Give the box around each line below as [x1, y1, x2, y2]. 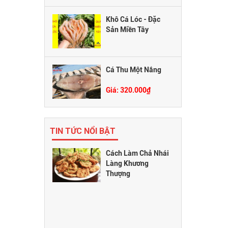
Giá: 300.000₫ [106, 45, 151, 54]
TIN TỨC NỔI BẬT [50, 126, 116, 136]
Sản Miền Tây [106, 25, 149, 34]
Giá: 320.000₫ [106, 85, 151, 94]
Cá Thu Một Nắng [106, 65, 162, 74]
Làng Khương [106, 159, 149, 167]
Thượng [106, 169, 131, 178]
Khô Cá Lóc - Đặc [106, 15, 161, 23]
